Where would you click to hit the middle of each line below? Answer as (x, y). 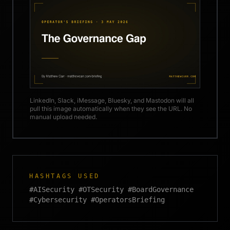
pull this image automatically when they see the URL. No (111, 109)
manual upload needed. (63, 117)
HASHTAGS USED (65, 176)
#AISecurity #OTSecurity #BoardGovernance (111, 190)
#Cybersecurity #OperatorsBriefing (97, 200)
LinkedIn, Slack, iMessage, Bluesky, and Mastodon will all (112, 101)
